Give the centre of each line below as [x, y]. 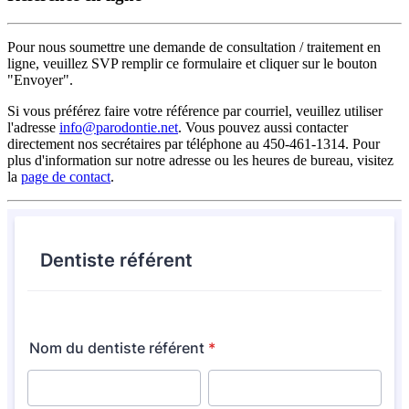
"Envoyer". [40, 79]
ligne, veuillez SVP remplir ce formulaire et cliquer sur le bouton [192, 63]
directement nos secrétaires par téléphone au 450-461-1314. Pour [194, 143]
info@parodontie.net [119, 127]
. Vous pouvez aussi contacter [263, 127]
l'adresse [33, 127]
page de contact [66, 176]
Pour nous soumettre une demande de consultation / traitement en [194, 47]
